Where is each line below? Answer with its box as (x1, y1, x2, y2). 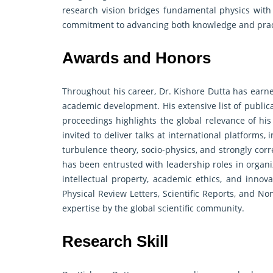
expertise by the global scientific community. (62, 202, 244, 214)
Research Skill (62, 232, 168, 251)
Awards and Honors (62, 49, 211, 68)
